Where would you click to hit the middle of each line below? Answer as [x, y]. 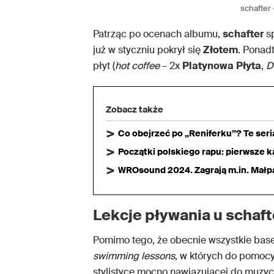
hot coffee [137, 66]
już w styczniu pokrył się [148, 50]
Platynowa [208, 66]
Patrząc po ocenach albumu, [158, 34]
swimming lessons [134, 256]
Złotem [220, 50]
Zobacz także [135, 110]
